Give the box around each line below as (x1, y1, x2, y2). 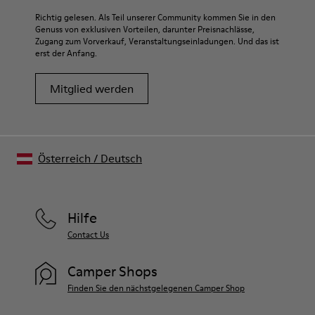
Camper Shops (67, 261, 157, 281)
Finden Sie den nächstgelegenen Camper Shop (67, 281, 245, 294)
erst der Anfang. (35, 46, 97, 59)
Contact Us (67, 228, 109, 240)
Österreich (38, 150, 91, 166)
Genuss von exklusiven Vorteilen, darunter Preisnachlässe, (35, 22, 255, 35)
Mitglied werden (50, 80, 134, 96)
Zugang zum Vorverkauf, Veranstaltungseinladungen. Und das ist (35, 34, 279, 47)
